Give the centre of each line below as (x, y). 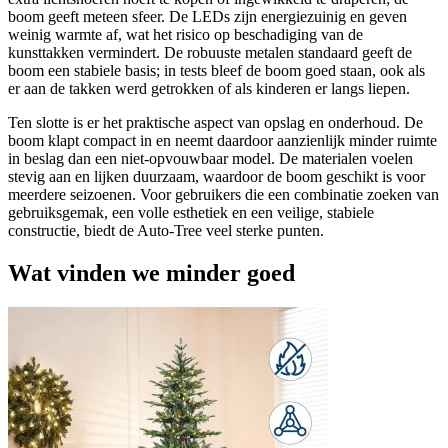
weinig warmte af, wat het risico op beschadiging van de (185, 35)
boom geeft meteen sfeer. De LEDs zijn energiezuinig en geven (207, 17)
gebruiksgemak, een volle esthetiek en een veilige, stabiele (191, 213)
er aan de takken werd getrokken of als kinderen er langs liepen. (209, 89)
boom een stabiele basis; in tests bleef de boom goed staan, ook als (216, 71)
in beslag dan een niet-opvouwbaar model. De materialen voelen (210, 159)
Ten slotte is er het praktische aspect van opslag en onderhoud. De (215, 123)
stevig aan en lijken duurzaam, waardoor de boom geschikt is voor (216, 177)
